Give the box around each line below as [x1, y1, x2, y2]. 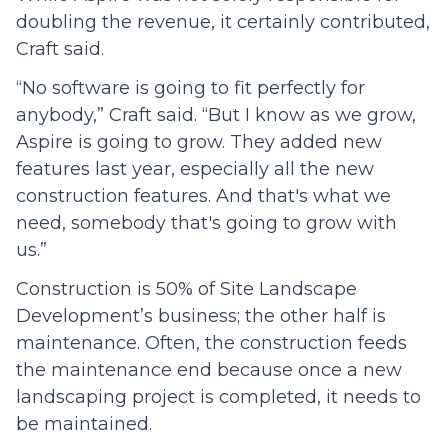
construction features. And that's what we [16, 185, 391, 208]
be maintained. [16, 413, 152, 436]
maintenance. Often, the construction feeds [16, 332, 407, 355]
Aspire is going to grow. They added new [16, 131, 382, 154]
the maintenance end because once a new [16, 359, 402, 382]
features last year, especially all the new [16, 158, 374, 181]
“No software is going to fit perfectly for [16, 77, 365, 100]
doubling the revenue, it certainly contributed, [16, 11, 430, 34]
